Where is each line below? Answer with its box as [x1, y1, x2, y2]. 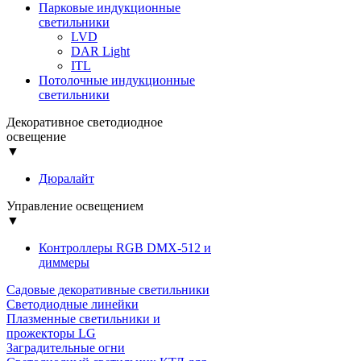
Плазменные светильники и [6, 312, 160, 326]
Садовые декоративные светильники [6, 283, 210, 297]
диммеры [39, 255, 89, 269]
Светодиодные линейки [6, 297, 139, 311]
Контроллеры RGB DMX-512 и [39, 241, 211, 255]
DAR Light [71, 44, 130, 58]
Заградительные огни [6, 341, 125, 355]
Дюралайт [39, 172, 94, 185]
